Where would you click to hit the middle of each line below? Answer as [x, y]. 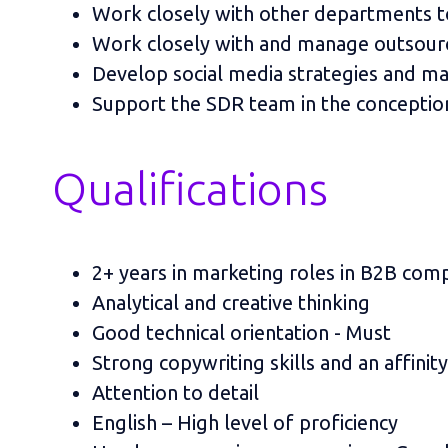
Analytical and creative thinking [231, 302]
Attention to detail [175, 392]
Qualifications [190, 188]
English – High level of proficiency [245, 422]
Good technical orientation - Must [241, 332]
